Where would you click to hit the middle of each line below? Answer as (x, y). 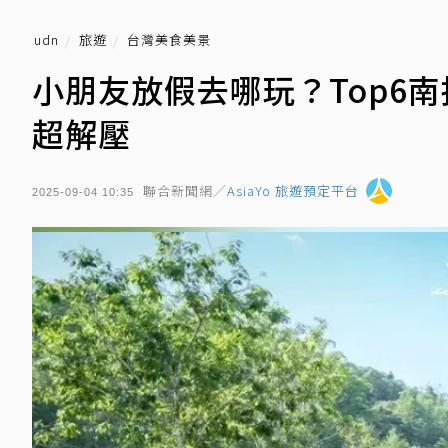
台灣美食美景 (169, 39)
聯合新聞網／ (185, 190)
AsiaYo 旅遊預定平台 (293, 190)
